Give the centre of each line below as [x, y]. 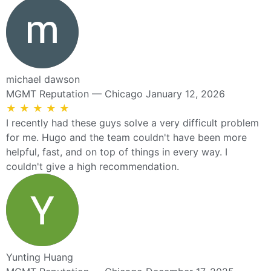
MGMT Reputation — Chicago [74, 93]
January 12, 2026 [185, 93]
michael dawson [43, 79]
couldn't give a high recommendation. [93, 166]
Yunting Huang [40, 257]
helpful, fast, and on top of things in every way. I [117, 152]
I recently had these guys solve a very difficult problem [132, 122]
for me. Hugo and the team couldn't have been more [126, 137]
